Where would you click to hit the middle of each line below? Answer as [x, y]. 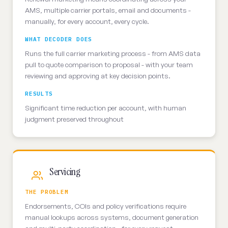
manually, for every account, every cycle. [87, 21]
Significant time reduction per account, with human [106, 108]
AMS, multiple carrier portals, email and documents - [108, 10]
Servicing [65, 171]
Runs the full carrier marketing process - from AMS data [113, 53]
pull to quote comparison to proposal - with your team [109, 64]
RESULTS [39, 94]
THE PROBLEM [47, 192]
